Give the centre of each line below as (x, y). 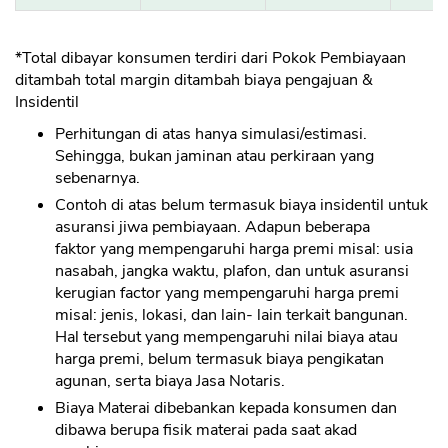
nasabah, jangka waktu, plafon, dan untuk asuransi (232, 271)
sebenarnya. (97, 178)
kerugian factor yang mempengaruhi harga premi (227, 293)
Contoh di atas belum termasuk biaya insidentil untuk (241, 205)
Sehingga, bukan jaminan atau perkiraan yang (214, 156)
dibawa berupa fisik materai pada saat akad (206, 430)
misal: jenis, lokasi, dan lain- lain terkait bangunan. (231, 315)
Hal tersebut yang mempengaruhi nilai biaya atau (226, 337)
